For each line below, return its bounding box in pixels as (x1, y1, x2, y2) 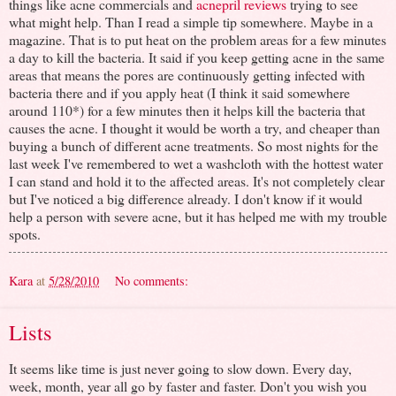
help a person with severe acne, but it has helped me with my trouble (9, 206, 387, 225)
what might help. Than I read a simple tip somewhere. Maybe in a (9, 11, 373, 31)
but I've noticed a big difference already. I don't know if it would (9, 188, 362, 208)
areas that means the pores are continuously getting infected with (9, 65, 365, 84)
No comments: (115, 271, 189, 289)
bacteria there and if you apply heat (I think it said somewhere (9, 82, 350, 102)
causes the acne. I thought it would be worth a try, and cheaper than (9, 118, 380, 137)
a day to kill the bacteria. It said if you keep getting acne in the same (9, 47, 385, 66)
